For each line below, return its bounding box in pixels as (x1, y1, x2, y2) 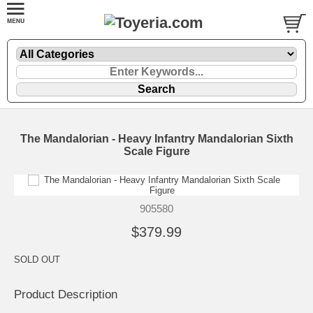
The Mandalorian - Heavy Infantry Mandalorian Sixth (20, 132, 293, 145)
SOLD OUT (14, 254, 60, 265)
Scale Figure (123, 145, 190, 157)
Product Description (14, 287, 117, 301)
